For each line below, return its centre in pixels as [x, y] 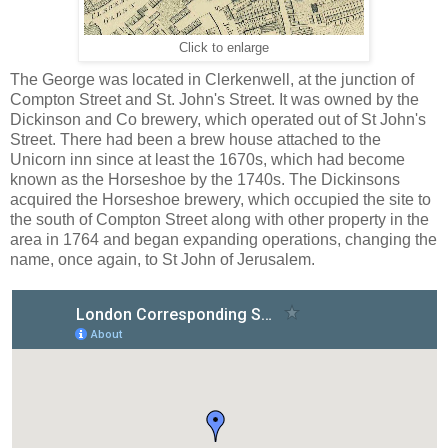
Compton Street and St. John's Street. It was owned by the [214, 99]
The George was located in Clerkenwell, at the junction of [212, 79]
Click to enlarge [224, 47]
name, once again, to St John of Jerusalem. [162, 259]
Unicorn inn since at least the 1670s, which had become [207, 159]
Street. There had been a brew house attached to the [195, 139]
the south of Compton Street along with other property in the [219, 219]
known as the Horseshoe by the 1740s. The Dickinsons [205, 179]
